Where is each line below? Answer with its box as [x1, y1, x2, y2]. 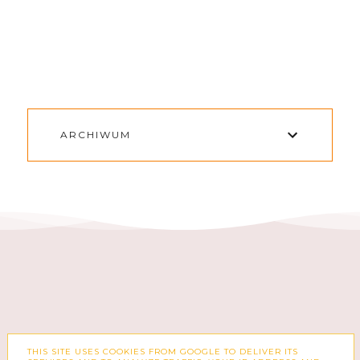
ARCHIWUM [59, 129, 131, 141]
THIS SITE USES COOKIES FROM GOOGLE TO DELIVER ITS [27, 346, 299, 357]
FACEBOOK [95, 346, 166, 356]
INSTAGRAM [212, 346, 289, 356]
